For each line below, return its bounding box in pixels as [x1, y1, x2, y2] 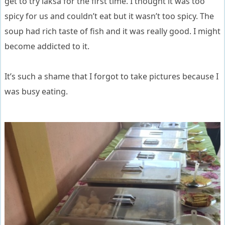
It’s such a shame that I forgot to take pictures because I [5, 70, 218, 82]
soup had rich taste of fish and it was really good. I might [5, 25, 220, 37]
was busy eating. [5, 85, 68, 97]
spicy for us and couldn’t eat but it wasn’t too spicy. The [5, 10, 214, 22]
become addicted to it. [5, 40, 89, 52]
